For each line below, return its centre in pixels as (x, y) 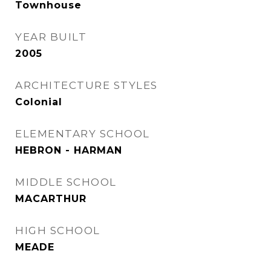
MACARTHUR (51, 199)
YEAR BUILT (51, 37)
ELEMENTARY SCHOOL (83, 134)
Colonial (39, 102)
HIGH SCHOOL (58, 230)
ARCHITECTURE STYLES (87, 85)
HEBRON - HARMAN (69, 150)
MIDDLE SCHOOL (66, 182)
